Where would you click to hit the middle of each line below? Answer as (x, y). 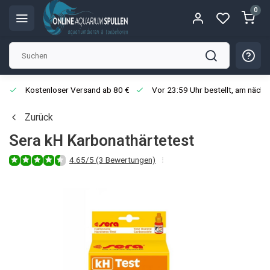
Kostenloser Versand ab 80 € (77, 90)
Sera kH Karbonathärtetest (102, 140)
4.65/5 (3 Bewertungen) (112, 160)
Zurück (39, 117)
